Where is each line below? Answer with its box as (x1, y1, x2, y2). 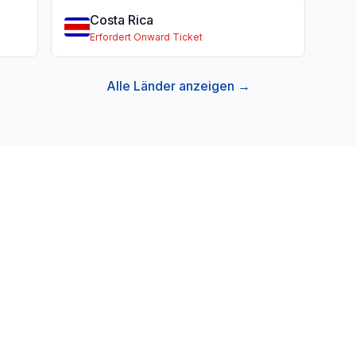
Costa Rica (90, 12, 153, 28)
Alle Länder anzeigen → (106, 78, 250, 94)
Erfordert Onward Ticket (90, 31, 203, 43)
